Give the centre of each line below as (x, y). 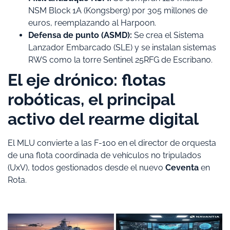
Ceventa (182, 167)
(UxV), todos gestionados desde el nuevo (87, 167)
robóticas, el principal (91, 99)
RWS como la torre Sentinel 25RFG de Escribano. (120, 60)
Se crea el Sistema (168, 35)
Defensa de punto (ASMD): (80, 35)
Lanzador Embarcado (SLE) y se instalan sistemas (122, 47)
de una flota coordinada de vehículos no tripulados (104, 155)
